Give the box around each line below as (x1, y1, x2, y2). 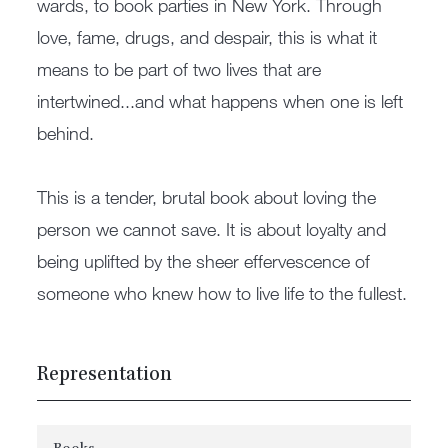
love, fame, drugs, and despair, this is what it (37, 25, 378, 48)
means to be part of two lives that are (37, 57, 322, 80)
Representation (37, 364, 173, 387)
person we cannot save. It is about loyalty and (37, 217, 387, 240)
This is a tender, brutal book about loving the (37, 185, 377, 208)
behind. (37, 121, 95, 144)
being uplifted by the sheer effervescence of (37, 249, 371, 272)
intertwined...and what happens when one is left (37, 89, 404, 112)
